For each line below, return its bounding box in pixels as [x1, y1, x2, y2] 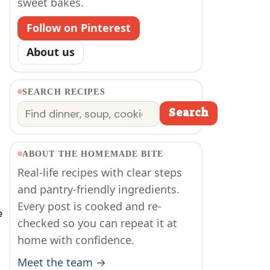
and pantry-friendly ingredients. [17, 181, 180, 196]
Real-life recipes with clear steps [17, 165, 182, 180]
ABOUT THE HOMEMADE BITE [22, 149, 163, 159]
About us [27, 45, 75, 60]
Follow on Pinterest [27, 20, 131, 36]
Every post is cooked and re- [17, 198, 162, 213]
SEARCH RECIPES [22, 87, 105, 96]
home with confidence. [17, 232, 134, 247]
